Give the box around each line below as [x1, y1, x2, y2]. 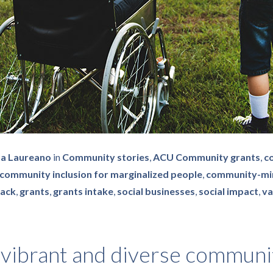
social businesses [117, 185, 195, 197]
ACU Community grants [153, 151, 260, 163]
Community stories [62, 151, 149, 163]
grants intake [53, 185, 113, 197]
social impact [199, 185, 258, 197]
